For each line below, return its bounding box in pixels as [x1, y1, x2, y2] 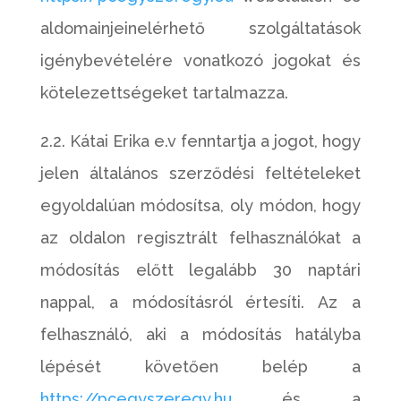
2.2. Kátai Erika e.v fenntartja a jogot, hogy [39, 132, 362, 150]
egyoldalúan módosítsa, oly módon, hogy [39, 196, 362, 215]
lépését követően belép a [39, 357, 362, 376]
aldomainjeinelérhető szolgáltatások [39, 19, 362, 38]
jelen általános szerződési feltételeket [39, 164, 362, 183]
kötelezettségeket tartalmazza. [39, 83, 288, 102]
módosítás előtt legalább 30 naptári [39, 260, 362, 279]
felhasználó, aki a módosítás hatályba [39, 325, 362, 344]
